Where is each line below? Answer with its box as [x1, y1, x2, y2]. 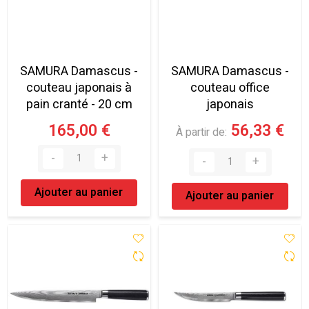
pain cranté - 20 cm [26, 95, 132, 114]
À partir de [176, 124, 225, 141]
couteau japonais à [26, 79, 132, 98]
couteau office [190, 79, 270, 98]
